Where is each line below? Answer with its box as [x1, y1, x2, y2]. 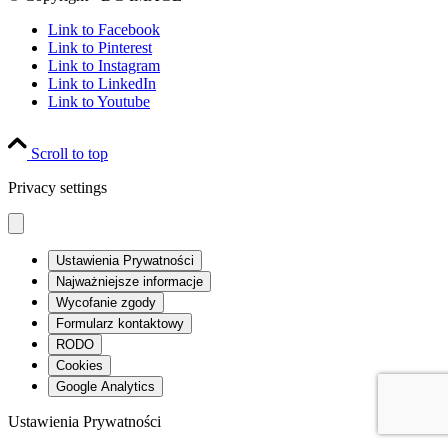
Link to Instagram [48, 56, 160, 74]
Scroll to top [31, 144, 108, 162]
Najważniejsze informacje [56, 273, 203, 289]
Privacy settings [8, 178, 107, 196]
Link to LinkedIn [48, 74, 156, 92]
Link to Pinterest [48, 38, 152, 56]
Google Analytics [56, 378, 155, 394]
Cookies [56, 357, 103, 373]
